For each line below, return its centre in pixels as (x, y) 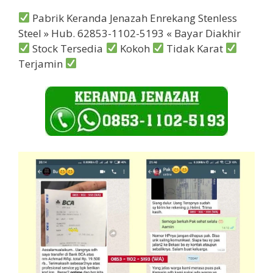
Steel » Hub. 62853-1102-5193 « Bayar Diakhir (129, 33)
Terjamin (42, 63)
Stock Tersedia (68, 48)
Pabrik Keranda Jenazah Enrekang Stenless (134, 18)
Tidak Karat (195, 48)
